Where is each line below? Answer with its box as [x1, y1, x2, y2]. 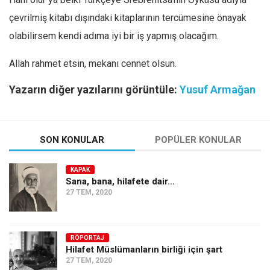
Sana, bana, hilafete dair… [66, 176, 175, 187]
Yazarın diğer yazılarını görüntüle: [9, 83, 180, 96]
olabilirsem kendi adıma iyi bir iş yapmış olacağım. [9, 30, 219, 42]
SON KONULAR [40, 134, 104, 145]
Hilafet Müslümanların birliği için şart [66, 244, 222, 255]
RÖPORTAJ [71, 234, 104, 241]
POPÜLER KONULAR [154, 134, 242, 145]
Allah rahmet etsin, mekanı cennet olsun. [9, 58, 177, 69]
